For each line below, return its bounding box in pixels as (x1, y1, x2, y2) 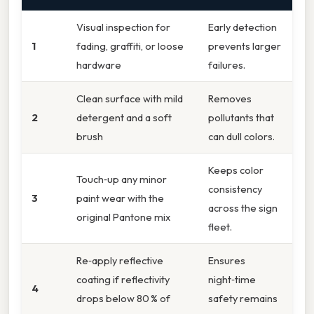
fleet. (208, 219, 232, 233)
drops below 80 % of (76, 291, 170, 305)
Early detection (208, 20, 277, 34)
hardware (76, 57, 121, 71)
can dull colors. (208, 129, 275, 143)
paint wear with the (76, 191, 164, 205)
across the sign (208, 200, 278, 214)
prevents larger (208, 39, 281, 53)
